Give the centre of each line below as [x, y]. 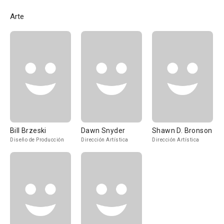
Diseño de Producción [37, 140]
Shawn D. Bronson [182, 130]
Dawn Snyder [103, 130]
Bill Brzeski [28, 130]
